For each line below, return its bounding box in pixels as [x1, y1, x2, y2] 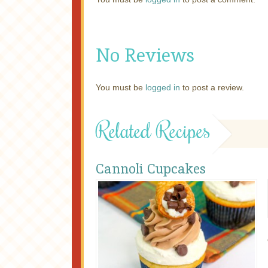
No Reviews [96, 43, 194, 67]
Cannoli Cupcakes [96, 160, 206, 178]
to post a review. [180, 82, 244, 92]
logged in [145, 82, 180, 92]
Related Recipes [96, 115, 211, 144]
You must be [96, 82, 145, 92]
